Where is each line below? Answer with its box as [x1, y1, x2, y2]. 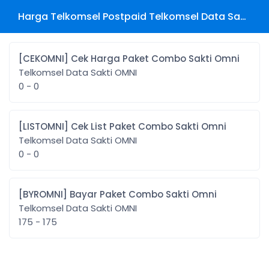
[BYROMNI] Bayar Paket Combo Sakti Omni [70, 188, 217, 201]
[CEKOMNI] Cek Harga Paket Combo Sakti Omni [71, 52, 240, 65]
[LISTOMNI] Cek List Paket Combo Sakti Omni [71, 120, 226, 133]
